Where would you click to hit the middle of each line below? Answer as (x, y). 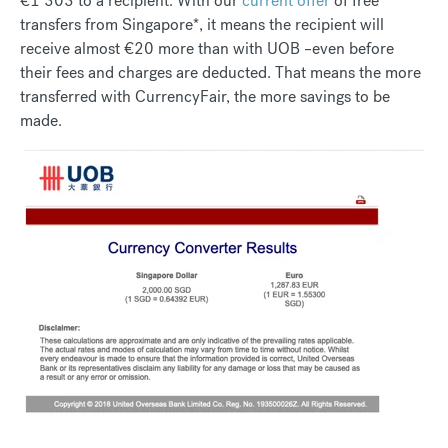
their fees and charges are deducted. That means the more (220, 72)
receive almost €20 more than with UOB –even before (207, 48)
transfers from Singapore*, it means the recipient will (202, 24)
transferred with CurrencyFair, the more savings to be (205, 96)
